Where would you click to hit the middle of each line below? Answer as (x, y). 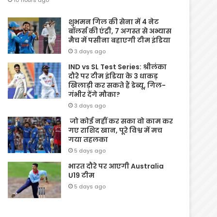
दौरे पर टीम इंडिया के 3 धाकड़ (113, 76)
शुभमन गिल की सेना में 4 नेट (114, 22)
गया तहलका (88, 140)
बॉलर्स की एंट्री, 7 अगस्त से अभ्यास (120, 31)
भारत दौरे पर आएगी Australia (116, 166)
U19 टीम (82, 176)
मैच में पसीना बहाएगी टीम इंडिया (120, 40)
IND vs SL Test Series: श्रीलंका (118, 67)
